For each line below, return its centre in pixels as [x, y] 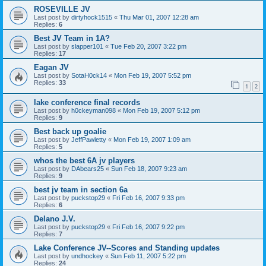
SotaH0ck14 [89, 75]
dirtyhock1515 [92, 17]
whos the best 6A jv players [84, 160]
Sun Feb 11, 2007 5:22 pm [148, 256]
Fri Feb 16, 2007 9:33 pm [148, 197]
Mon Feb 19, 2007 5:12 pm [161, 110]
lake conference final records [87, 102]
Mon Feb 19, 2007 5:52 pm [153, 75]
